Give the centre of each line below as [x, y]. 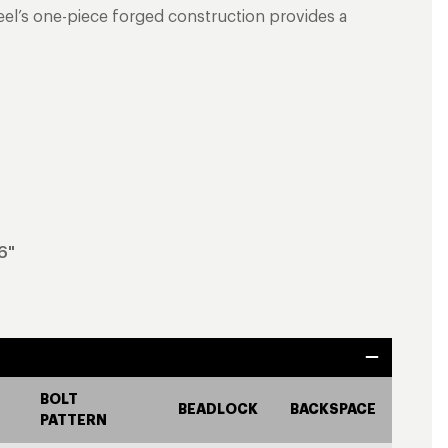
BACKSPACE [333, 408]
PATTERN [73, 419]
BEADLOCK [218, 408]
